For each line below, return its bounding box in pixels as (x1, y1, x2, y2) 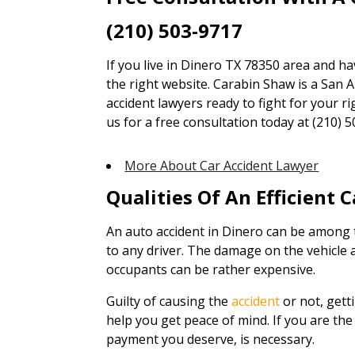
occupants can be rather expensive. (106, 261, 316, 278)
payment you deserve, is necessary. (106, 330, 315, 348)
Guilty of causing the (106, 292, 232, 310)
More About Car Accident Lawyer (124, 157, 319, 174)
